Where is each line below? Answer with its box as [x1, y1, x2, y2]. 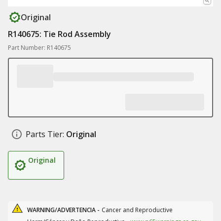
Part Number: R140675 [8, 43, 71, 52]
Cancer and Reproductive [102, 206, 173, 214]
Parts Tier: [26, 129, 64, 140]
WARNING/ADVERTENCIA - [27, 206, 100, 214]
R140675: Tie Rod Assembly [8, 29, 111, 39]
